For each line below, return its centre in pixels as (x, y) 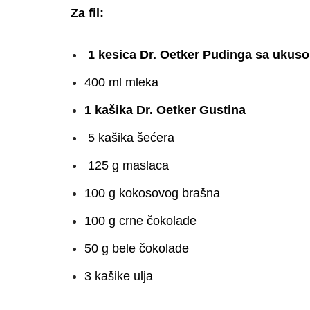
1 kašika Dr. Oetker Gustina (165, 110)
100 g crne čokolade (140, 220)
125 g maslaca (127, 165)
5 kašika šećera (129, 137)
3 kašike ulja (119, 276)
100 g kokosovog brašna (152, 193)
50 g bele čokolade (137, 248)
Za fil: (87, 13)
